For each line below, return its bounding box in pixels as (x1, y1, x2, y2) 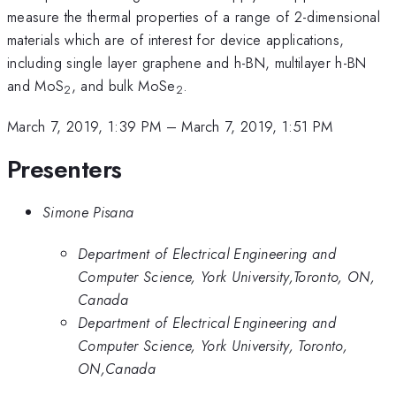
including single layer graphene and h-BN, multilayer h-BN (7, 51, 367, 73)
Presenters (7, 150, 122, 187)
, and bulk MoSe (71, 74, 176, 96)
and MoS (7, 74, 65, 96)
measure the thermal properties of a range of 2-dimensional (7, 5, 380, 27)
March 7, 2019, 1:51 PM (181, 116, 333, 138)
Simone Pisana (42, 202, 134, 224)
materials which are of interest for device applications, (7, 28, 345, 50)
